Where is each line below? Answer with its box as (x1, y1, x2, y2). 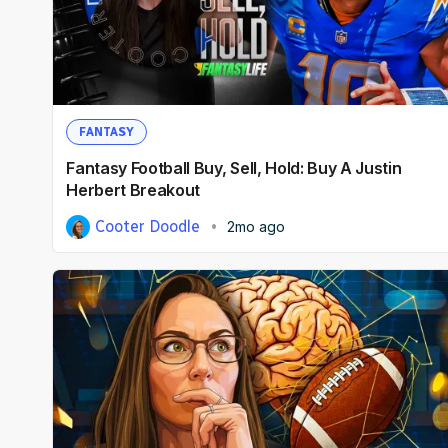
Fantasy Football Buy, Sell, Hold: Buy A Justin (66, 158, 402, 179)
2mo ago (226, 217, 285, 235)
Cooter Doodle (95, 216, 201, 236)
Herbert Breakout (66, 180, 201, 201)
